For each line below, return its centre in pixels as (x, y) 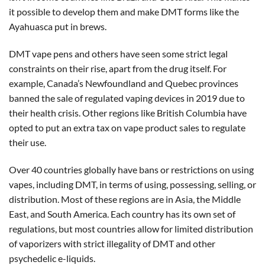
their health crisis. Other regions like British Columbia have (128, 112)
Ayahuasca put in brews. (58, 26)
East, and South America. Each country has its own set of (122, 214)
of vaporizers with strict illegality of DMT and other (112, 243)
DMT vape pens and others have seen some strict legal (118, 53)
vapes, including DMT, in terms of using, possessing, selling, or (132, 184)
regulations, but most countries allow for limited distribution (131, 228)
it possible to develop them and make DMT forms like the (124, 11)
